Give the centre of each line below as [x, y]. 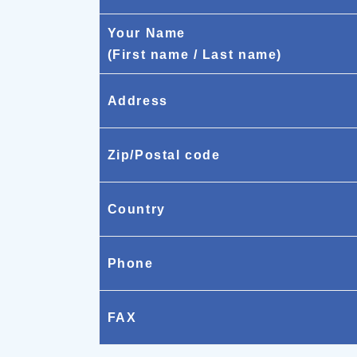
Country [136, 209]
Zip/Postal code [164, 155]
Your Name [146, 33]
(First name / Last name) [194, 54]
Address [137, 100]
